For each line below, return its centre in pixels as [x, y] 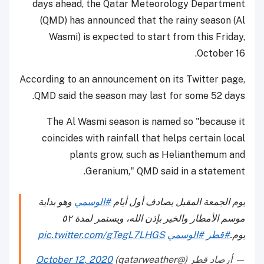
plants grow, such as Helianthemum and [157, 155]
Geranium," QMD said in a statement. [165, 171]
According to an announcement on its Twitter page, [132, 80]
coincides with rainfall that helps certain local [143, 138]
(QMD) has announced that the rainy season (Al [143, 21]
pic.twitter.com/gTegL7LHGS [101, 235]
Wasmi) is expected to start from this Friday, [147, 37]
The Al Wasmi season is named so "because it [146, 122]
